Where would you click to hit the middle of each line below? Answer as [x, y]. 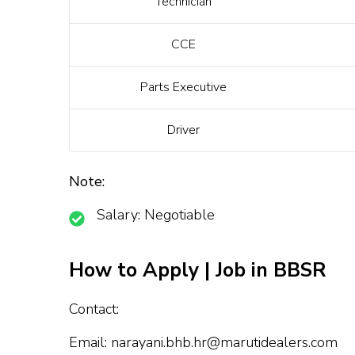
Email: [90, 343]
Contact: [94, 309]
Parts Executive [183, 88]
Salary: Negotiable [156, 215]
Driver [183, 130]
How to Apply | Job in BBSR [198, 271]
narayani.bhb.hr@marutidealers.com [224, 343]
